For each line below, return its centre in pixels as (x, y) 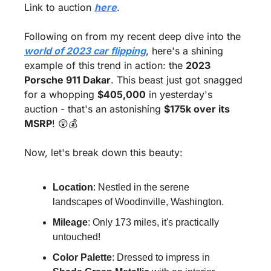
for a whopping (61, 95)
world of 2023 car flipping (85, 51)
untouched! (77, 237)
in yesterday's (179, 95)
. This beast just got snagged (177, 80)
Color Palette (82, 258)
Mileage (70, 223)
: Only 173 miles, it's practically (153, 223)
